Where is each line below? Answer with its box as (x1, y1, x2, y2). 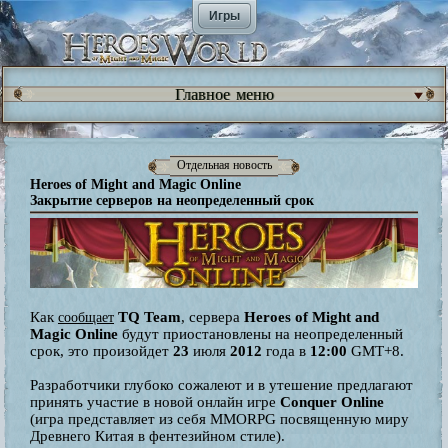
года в (262, 343, 310, 360)
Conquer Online (276, 394, 384, 411)
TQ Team (118, 309, 181, 326)
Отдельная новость (176, 158, 272, 173)
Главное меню (174, 84, 274, 105)
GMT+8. (347, 343, 404, 360)
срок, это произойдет (30, 343, 173, 360)
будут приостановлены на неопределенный (118, 326, 403, 343)
